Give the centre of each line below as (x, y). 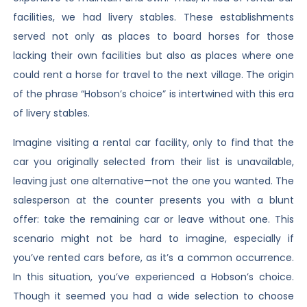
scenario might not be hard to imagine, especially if (153, 238)
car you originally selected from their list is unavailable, (153, 161)
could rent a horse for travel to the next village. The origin (153, 75)
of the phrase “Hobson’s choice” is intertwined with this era (153, 94)
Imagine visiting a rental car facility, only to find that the (153, 142)
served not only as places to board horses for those (153, 37)
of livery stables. (51, 113)
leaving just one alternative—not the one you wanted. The (153, 181)
